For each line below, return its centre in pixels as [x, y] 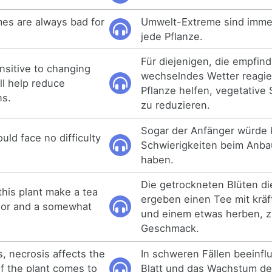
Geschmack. [170, 229]
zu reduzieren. [176, 105]
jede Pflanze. [172, 36]
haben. [158, 159]
